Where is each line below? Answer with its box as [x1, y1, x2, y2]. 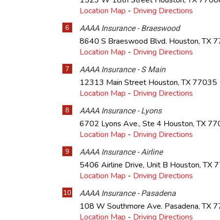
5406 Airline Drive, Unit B [80, 160, 170, 170]
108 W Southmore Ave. [80, 201, 165, 212]
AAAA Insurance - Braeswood [80, 24, 180, 33]
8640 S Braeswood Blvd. [80, 36, 169, 47]
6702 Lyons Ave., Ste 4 [80, 118, 164, 129]
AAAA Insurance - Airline [80, 147, 163, 157]
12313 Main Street [80, 77, 148, 88]
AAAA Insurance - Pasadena [80, 189, 176, 198]
